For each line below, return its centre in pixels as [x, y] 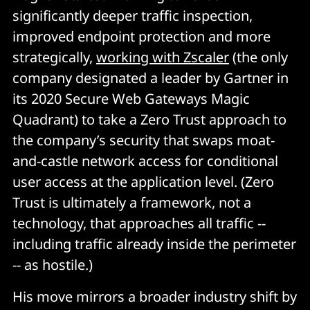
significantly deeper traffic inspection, [133, 16]
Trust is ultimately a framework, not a [132, 202]
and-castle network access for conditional [145, 161]
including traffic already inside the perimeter [154, 244]
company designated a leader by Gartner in [151, 78]
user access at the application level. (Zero [143, 182]
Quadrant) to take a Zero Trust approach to [149, 119]
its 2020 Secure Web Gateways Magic [131, 99]
